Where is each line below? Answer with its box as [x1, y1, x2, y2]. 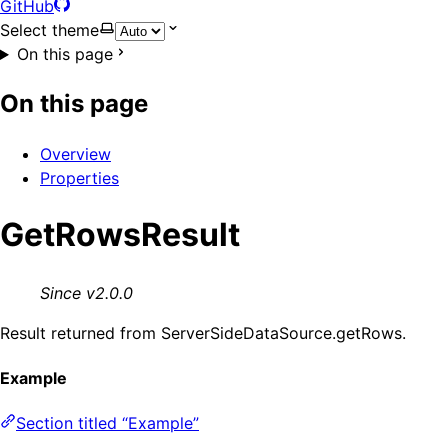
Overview [40, 143, 111, 164]
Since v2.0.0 [40, 282, 133, 303]
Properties [40, 167, 119, 188]
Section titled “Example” [16, 413, 199, 434]
